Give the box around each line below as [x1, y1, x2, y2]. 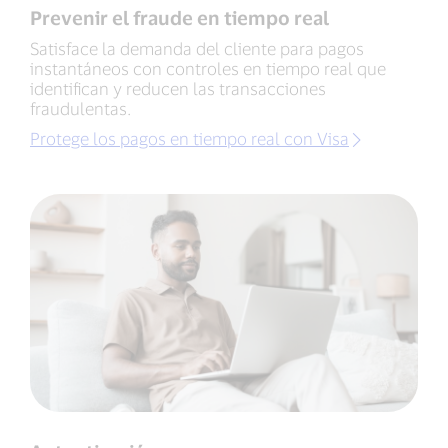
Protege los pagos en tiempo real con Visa [30, 128, 349, 149]
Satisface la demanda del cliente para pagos [30, 38, 364, 59]
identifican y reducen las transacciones [30, 78, 326, 99]
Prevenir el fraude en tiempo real [30, 6, 329, 30]
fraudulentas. [30, 98, 131, 119]
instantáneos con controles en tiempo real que [30, 58, 386, 79]
